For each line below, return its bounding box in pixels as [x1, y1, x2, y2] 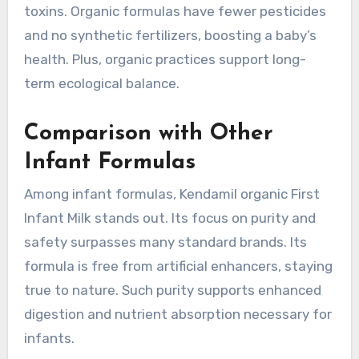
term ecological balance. [23, 75, 179, 91]
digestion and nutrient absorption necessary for [23, 305, 332, 322]
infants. [23, 329, 75, 346]
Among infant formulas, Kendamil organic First [23, 185, 320, 202]
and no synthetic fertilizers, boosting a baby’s [23, 26, 317, 43]
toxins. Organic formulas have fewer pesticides [23, 2, 326, 19]
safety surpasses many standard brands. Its [23, 233, 307, 250]
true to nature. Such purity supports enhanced [23, 281, 321, 298]
